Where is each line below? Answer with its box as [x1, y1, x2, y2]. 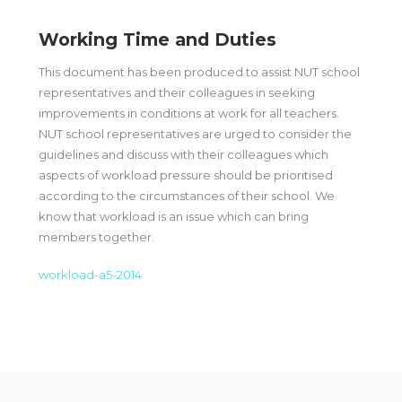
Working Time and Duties [38, 29, 277, 51]
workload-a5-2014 [38, 267, 142, 283]
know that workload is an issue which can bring [38, 208, 309, 223]
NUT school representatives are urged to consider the [38, 126, 352, 141]
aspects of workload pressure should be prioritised [38, 167, 333, 182]
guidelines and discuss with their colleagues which [38, 146, 328, 162]
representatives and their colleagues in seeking [38, 84, 315, 100]
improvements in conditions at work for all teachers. [38, 105, 339, 120]
